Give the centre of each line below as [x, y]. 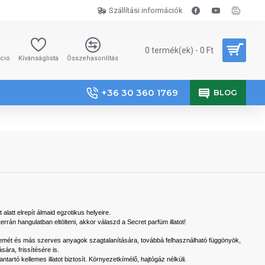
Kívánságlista [38, 58]
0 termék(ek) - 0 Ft [179, 50]
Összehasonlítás [93, 58]
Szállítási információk [146, 10]
